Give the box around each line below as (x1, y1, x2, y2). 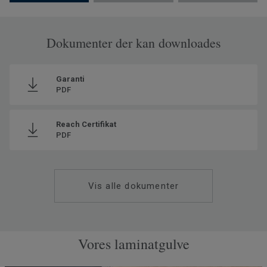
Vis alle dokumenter (88, 180, 179, 191)
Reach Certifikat (56, 119, 116, 129)
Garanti (56, 74, 85, 83)
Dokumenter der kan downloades (46, 33, 221, 51)
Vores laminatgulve (77, 234, 190, 253)
